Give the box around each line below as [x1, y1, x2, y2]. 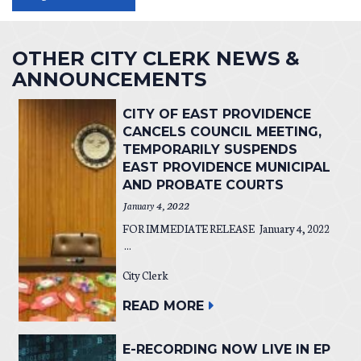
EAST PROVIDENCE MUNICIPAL [122, 159, 330, 175]
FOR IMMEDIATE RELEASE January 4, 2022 [122, 220, 330, 236]
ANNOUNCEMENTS [12, 68, 206, 91]
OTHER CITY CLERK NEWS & [12, 47, 300, 70]
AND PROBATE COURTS [122, 176, 284, 193]
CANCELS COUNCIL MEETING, [122, 123, 322, 139]
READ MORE [122, 297, 204, 313]
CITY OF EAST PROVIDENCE [122, 106, 311, 122]
